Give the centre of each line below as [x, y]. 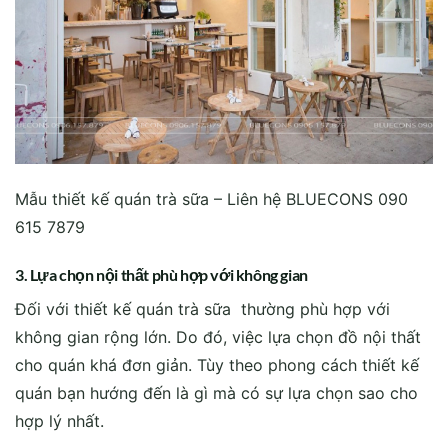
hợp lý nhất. [59, 420]
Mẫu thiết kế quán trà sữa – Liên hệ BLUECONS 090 [211, 199]
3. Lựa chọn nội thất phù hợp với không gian [161, 274]
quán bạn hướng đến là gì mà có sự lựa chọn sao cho [216, 392]
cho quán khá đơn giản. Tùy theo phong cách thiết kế [217, 364]
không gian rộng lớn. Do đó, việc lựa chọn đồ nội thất [218, 336]
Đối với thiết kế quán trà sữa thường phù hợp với [202, 308]
